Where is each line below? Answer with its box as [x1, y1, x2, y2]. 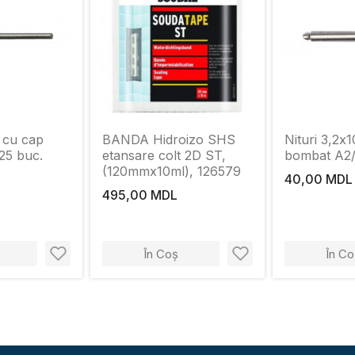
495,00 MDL [102, 187, 177, 203]
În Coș [143, 246, 178, 261]
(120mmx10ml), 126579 [102, 163, 241, 179]
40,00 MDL [284, 171, 353, 187]
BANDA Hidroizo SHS [102, 132, 235, 147]
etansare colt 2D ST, [102, 147, 226, 163]
